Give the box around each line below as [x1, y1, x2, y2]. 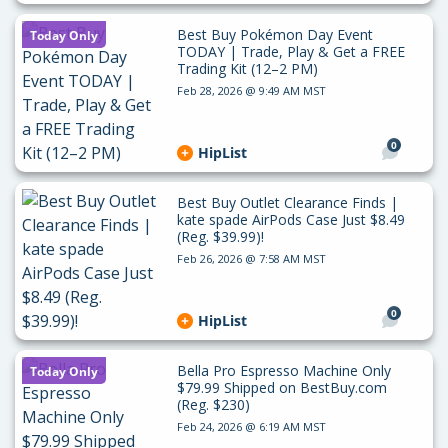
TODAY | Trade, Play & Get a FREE [176, 42, 405, 61]
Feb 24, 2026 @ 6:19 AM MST [176, 419, 326, 434]
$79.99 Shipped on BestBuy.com [176, 378, 387, 397]
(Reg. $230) [176, 395, 250, 414]
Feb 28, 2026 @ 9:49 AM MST [176, 83, 326, 98]
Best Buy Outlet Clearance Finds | [176, 193, 398, 212]
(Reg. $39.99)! [176, 227, 264, 246]
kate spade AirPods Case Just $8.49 [176, 210, 405, 229]
